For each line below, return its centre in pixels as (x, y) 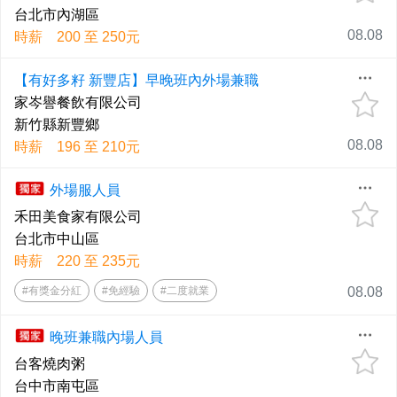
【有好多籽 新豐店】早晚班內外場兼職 (136, 81)
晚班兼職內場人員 (106, 338)
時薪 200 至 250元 (77, 37)
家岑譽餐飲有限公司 (78, 103)
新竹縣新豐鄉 (57, 125)
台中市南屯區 (57, 386)
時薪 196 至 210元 (77, 147)
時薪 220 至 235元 (77, 261)
